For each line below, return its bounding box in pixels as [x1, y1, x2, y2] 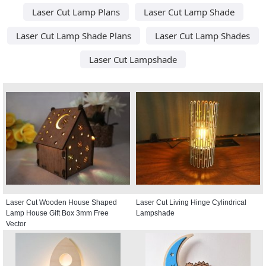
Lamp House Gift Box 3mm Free [6, 208, 109, 217]
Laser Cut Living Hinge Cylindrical [136, 198, 246, 207]
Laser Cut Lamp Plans [31, 5, 120, 18]
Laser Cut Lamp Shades [155, 29, 250, 42]
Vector [6, 219, 26, 228]
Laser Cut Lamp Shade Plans [16, 29, 131, 42]
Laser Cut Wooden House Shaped [6, 198, 117, 207]
